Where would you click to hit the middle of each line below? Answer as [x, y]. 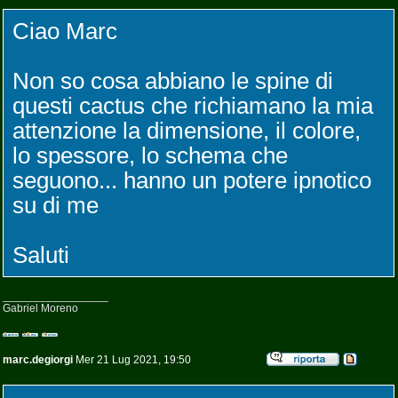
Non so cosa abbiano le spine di [173, 81]
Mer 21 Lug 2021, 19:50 [132, 360]
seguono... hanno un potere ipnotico [192, 180]
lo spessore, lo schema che [150, 155]
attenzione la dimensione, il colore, [187, 131]
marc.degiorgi [38, 360]
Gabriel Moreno [40, 308]
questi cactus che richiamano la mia [193, 106]
